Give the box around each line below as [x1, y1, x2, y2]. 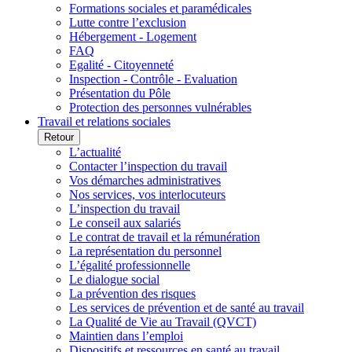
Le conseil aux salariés [69, 216, 181, 229]
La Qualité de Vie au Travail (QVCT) [69, 315, 256, 328]
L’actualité [69, 145, 121, 159]
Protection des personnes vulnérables [69, 101, 251, 114]
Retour [44, 131, 74, 143]
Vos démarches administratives [69, 174, 221, 187]
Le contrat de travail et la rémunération [69, 230, 260, 244]
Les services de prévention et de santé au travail [69, 301, 304, 314]
